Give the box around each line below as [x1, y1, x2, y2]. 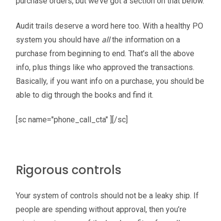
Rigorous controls [16, 161, 121, 178]
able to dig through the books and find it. [16, 90, 153, 100]
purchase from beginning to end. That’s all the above [16, 48, 194, 58]
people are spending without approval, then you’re [16, 204, 186, 214]
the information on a [112, 35, 180, 44]
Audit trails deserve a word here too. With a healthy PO [16, 21, 203, 31]
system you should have [16, 35, 102, 44]
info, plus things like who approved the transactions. [16, 62, 194, 72]
